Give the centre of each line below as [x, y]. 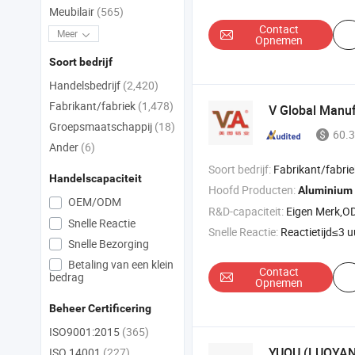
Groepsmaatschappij [102, 127]
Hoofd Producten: [252, 190]
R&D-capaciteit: [246, 212]
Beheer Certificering [100, 309]
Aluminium [325, 191]
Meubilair [73, 12]
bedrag [67, 277]
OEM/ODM [94, 202]
